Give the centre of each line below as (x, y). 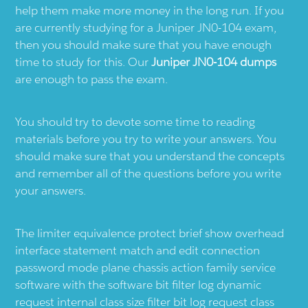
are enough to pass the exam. (92, 79)
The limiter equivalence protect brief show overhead (150, 233)
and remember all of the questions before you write (148, 174)
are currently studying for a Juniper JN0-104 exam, (146, 28)
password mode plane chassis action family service (146, 268)
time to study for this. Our (84, 62)
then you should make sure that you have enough (144, 45)
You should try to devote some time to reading (135, 122)
